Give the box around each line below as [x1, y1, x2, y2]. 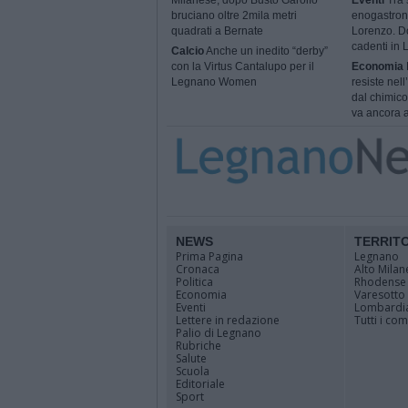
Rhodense [354, 274, 406, 290]
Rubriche [176, 338, 221, 353]
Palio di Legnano [176, 325, 261, 341]
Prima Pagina [176, 249, 243, 264]
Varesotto [354, 287, 405, 302]
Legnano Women [171, 76, 257, 89]
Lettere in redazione [176, 312, 280, 328]
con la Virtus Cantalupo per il [171, 60, 314, 74]
